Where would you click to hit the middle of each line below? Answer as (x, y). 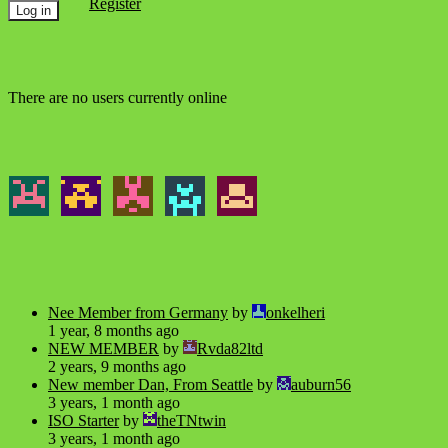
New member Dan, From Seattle (150, 385)
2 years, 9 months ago (117, 367)
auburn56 (321, 385)
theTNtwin (191, 421)
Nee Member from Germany (138, 313)
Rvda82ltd (230, 349)
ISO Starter (83, 421)
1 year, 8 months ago (113, 331)
